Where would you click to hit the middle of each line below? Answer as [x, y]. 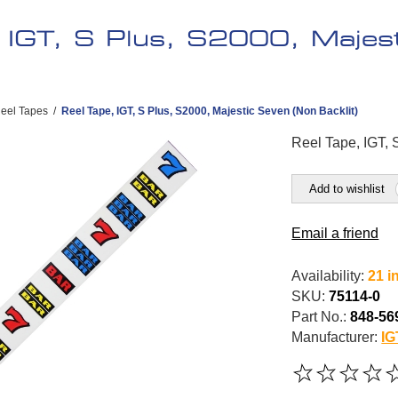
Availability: [328, 276]
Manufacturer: [335, 338]
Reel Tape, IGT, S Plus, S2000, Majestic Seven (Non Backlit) [209, 111]
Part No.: [319, 317]
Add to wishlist [346, 189]
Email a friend [335, 234]
